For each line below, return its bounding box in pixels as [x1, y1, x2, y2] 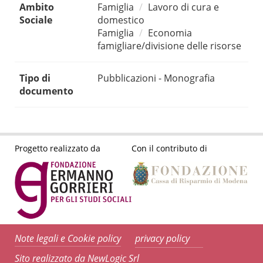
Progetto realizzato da [15, 142, 100, 154]
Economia [148, 26, 192, 40]
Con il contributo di [131, 142, 207, 154]
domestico [97, 14, 144, 27]
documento [19, 85, 73, 98]
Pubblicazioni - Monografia [97, 72, 215, 85]
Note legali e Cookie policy [15, 232, 121, 245]
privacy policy [135, 232, 190, 245]
